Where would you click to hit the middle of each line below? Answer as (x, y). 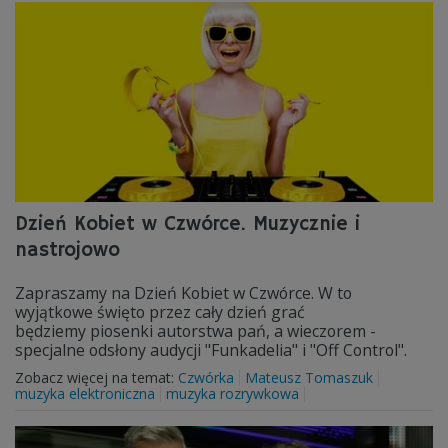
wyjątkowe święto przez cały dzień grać (160, 312)
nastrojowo (67, 250)
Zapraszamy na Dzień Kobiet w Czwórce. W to (183, 293)
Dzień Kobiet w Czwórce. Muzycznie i (187, 224)
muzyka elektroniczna (85, 393)
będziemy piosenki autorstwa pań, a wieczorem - (195, 331)
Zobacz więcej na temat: (96, 377)
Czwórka (206, 377)
